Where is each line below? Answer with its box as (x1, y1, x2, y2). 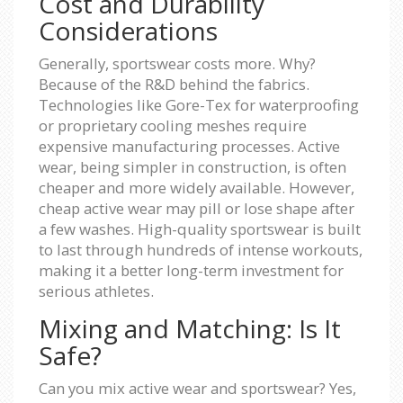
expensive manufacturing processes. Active (39, 135, 340, 157)
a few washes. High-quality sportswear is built (39, 218, 361, 239)
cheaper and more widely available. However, (39, 176, 354, 198)
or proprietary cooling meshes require (39, 114, 307, 136)
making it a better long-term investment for (39, 259, 344, 281)
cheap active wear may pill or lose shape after (39, 197, 354, 219)
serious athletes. (39, 280, 154, 301)
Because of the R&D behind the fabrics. (39, 73, 309, 94)
